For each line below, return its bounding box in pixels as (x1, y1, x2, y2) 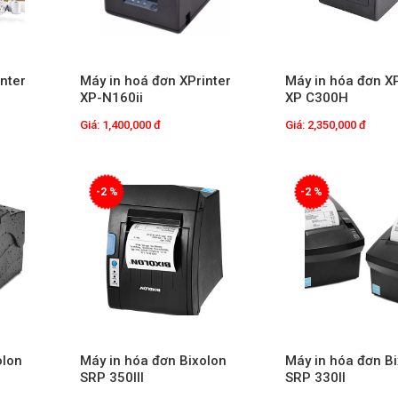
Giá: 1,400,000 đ (80, 118, 162, 132)
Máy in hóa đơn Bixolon (80, 352, 227, 369)
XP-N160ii (80, 90, 144, 107)
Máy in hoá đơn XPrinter (80, 73, 232, 90)
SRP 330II (284, 369, 346, 386)
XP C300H (284, 90, 348, 107)
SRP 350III (80, 369, 145, 386)
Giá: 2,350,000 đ (284, 118, 366, 132)
